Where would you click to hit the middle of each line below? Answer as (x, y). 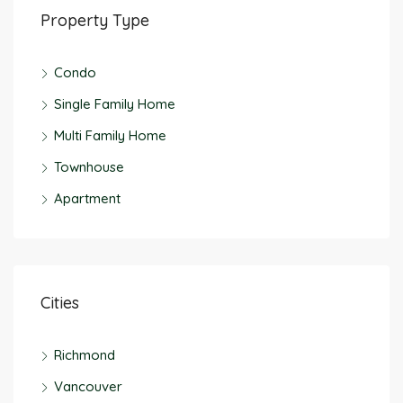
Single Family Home (115, 103)
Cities (60, 302)
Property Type (95, 20)
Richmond (85, 354)
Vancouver (88, 386)
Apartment (87, 198)
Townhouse (89, 166)
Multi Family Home (110, 135)
